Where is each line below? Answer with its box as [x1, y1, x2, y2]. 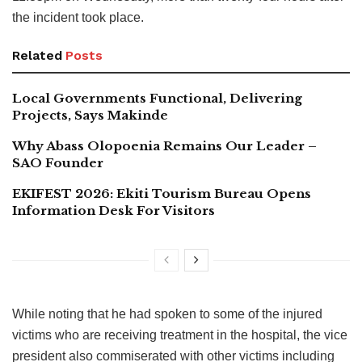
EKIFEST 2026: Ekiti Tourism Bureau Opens [12, 186, 311, 202]
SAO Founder [12, 155, 103, 171]
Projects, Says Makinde [12, 107, 168, 124]
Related [12, 48, 62, 64]
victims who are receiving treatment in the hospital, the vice [12, 328, 347, 343]
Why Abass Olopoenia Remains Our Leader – [12, 138, 317, 154]
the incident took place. [12, 11, 144, 25]
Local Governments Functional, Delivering [12, 90, 302, 107]
